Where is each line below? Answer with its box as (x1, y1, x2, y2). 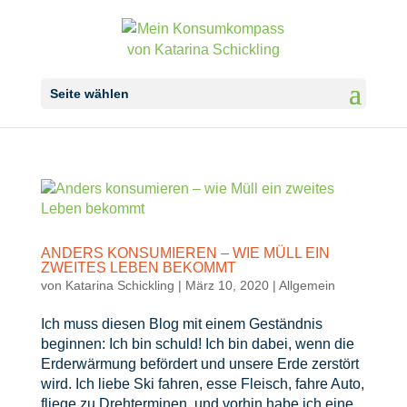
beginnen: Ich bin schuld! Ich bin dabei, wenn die (40, 336, 354, 352)
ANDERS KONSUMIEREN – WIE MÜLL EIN (40, 245, 330, 261)
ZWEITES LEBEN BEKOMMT (40, 260, 236, 275)
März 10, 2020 (184, 278, 269, 293)
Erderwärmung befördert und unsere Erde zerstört (40, 356, 359, 372)
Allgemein (278, 278, 335, 293)
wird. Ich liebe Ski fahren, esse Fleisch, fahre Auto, (40, 376, 364, 392)
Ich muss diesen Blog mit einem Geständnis (40, 316, 323, 332)
